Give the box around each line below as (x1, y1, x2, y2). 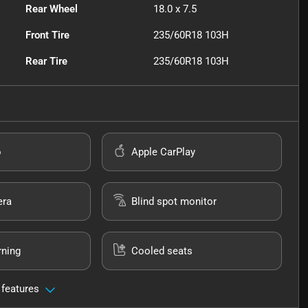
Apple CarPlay (131, 146, 196, 159)
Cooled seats (131, 245, 193, 258)
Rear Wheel (25, 3, 78, 16)
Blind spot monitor (131, 195, 217, 208)
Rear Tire (25, 55, 68, 68)
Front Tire (25, 29, 70, 42)
